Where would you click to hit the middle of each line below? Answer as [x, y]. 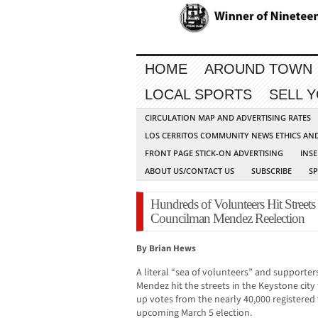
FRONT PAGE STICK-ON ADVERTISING [214, 153]
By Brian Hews [166, 249]
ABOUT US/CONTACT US [190, 171]
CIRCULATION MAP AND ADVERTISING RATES [228, 118]
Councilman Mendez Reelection [227, 219]
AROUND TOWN [258, 69]
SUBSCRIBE [272, 171]
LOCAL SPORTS [198, 95]
